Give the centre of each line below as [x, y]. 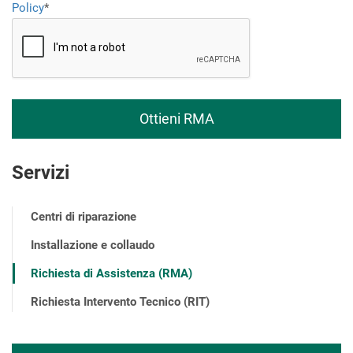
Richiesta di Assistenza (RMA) [111, 273]
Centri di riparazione [84, 217]
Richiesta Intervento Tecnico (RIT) [120, 302]
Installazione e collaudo [93, 245]
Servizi [41, 173]
